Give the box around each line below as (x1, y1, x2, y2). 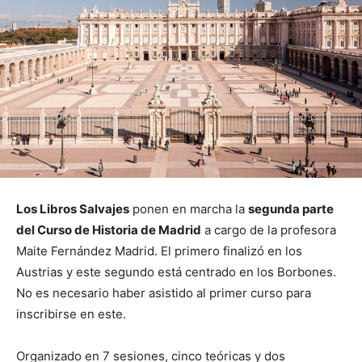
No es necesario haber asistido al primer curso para (16, 285, 311, 301)
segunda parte (248, 201, 334, 217)
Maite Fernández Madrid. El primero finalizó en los (16, 243, 302, 259)
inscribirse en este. (16, 306, 126, 322)
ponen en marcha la (129, 201, 248, 217)
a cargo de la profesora (201, 222, 336, 238)
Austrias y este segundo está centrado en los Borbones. (16, 264, 336, 280)
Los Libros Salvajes (16, 201, 129, 217)
